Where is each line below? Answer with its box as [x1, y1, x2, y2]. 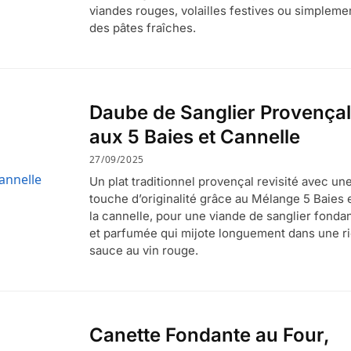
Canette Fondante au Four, [89, 324, 330, 347]
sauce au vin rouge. [89, 243, 198, 259]
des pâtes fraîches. [89, 20, 196, 35]
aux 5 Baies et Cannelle [89, 125, 300, 148]
